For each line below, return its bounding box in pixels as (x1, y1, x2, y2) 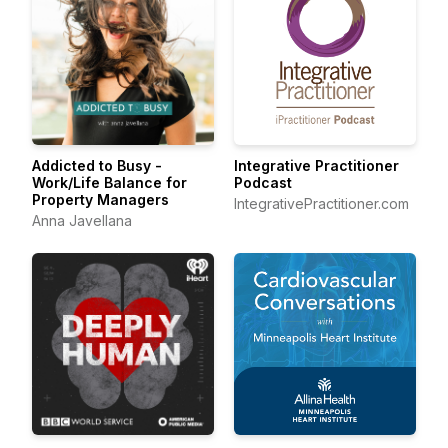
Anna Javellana (32, 212, 132, 229)
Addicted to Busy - (32, 157, 162, 174)
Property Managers (32, 191, 169, 208)
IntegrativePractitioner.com (234, 195, 409, 212)
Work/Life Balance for (32, 174, 187, 191)
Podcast (234, 174, 292, 191)
